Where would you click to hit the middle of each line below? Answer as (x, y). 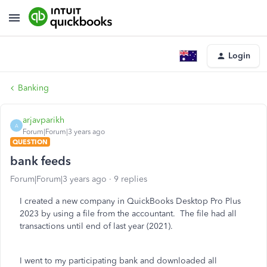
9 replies (131, 179)
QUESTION (30, 142)
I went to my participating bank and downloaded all (118, 261)
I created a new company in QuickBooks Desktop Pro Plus (130, 201)
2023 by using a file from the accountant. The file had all (128, 214)
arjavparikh (44, 120)
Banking (33, 88)
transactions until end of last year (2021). (96, 226)
